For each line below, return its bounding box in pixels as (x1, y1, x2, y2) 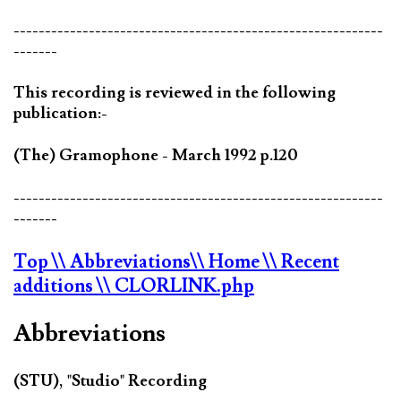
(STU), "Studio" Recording (13, 370, 207, 391)
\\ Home (191, 249, 263, 274)
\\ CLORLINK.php (97, 273, 254, 298)
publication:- (13, 102, 107, 124)
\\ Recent (263, 249, 339, 274)
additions (13, 273, 97, 298)
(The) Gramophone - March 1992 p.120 (13, 144, 298, 166)
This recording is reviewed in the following (13, 81, 336, 103)
